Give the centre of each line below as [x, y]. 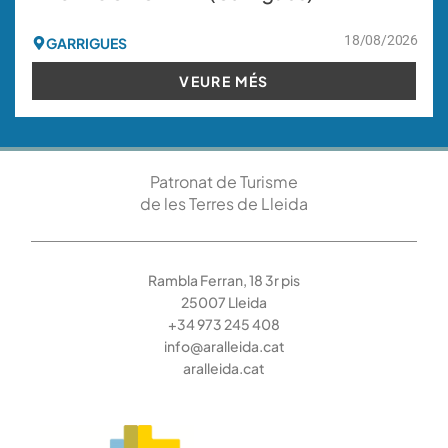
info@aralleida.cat [224, 346]
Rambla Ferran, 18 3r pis [224, 280]
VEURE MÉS [224, 80]
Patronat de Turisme [224, 181]
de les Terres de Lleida [224, 203]
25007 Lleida [224, 302]
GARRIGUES [86, 42]
